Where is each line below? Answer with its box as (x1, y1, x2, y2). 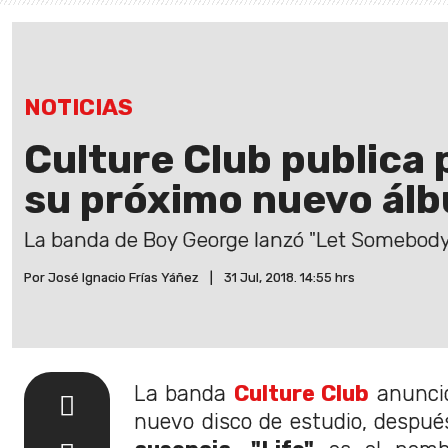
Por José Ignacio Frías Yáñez (24, 270, 199, 286)
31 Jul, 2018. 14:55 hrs (224, 270, 355, 286)
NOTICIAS (24, 94, 133, 122)
